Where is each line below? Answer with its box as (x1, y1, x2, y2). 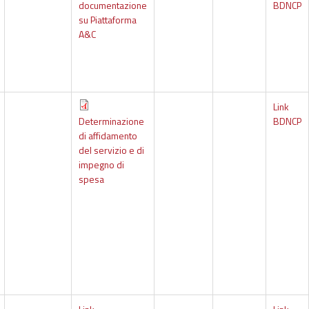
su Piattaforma (78, 12, 137, 28)
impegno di (78, 157, 124, 172)
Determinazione (78, 114, 144, 129)
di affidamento (78, 128, 137, 143)
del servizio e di (78, 143, 144, 158)
